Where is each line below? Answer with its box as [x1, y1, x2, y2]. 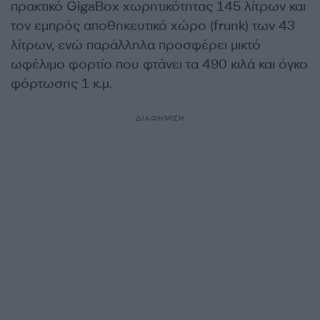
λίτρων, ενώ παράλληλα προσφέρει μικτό [11, 36, 261, 54]
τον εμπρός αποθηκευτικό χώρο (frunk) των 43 [11, 17, 295, 34]
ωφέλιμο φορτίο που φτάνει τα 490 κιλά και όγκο [11, 56, 308, 73]
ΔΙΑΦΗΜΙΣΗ [135, 114, 185, 123]
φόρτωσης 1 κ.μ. [11, 75, 112, 92]
